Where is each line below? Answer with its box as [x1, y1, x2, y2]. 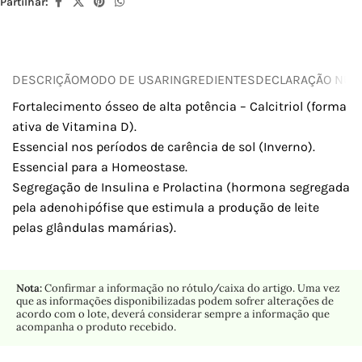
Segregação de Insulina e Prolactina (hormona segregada [12, 179, 350, 196]
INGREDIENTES [170, 71, 255, 87]
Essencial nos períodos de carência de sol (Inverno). [12, 139, 315, 155]
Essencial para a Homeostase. [12, 159, 187, 175]
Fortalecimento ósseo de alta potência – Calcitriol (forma [12, 99, 347, 115]
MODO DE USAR [79, 71, 170, 87]
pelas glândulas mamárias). [12, 220, 176, 236]
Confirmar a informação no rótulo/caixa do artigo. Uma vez [42, 281, 340, 296]
